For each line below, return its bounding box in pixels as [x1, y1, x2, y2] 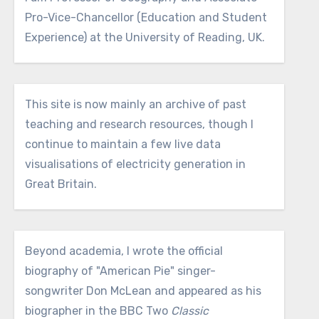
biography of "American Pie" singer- [24, 264, 216, 278]
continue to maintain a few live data [24, 137, 221, 151]
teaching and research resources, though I [24, 117, 253, 131]
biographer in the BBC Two [24, 304, 171, 318]
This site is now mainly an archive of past [24, 98, 246, 111]
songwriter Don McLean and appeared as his [24, 284, 261, 298]
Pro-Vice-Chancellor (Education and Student [24, 11, 267, 24]
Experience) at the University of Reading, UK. [24, 31, 265, 44]
